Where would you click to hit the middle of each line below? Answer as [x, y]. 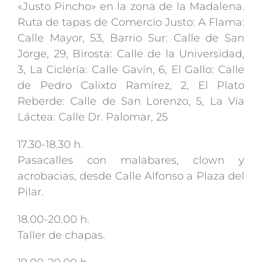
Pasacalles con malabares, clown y [131, 161]
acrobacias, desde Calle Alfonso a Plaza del [131, 176]
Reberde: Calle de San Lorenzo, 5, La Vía [131, 101]
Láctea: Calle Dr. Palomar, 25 [93, 117]
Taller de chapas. [61, 235]
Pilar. [31, 192]
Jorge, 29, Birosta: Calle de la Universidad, [131, 54]
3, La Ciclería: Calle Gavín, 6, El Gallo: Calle [131, 70]
